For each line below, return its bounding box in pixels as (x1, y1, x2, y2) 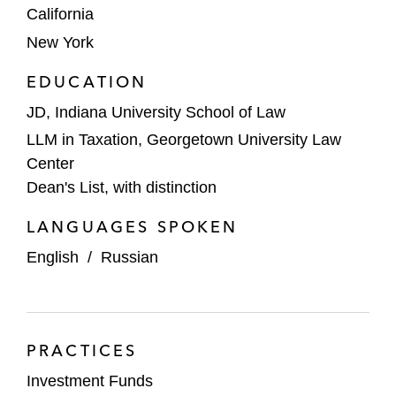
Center (27, 155, 74, 172)
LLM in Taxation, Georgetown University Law (27, 131, 341, 148)
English (27, 248, 79, 266)
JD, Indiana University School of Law (27, 103, 286, 121)
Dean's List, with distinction (27, 179, 217, 196)
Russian (101, 248, 158, 266)
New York (27, 33, 94, 51)
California (27, 5, 94, 23)
